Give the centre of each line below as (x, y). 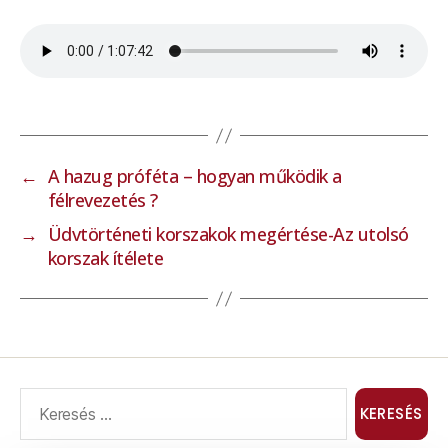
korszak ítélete (105, 258)
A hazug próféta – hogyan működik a (194, 176)
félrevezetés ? (102, 200)
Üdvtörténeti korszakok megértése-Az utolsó (228, 234)
